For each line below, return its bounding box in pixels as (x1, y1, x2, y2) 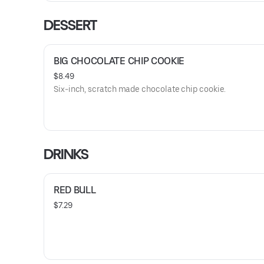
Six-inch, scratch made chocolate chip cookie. (54, 84, 226, 94)
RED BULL (54, 184, 96, 196)
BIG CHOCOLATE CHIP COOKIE (54, 55, 184, 67)
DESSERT (44, 16, 98, 34)
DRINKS (44, 146, 89, 163)
